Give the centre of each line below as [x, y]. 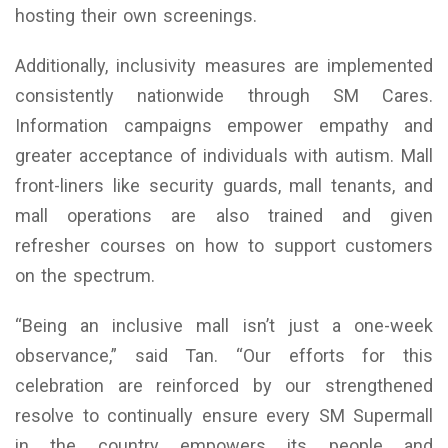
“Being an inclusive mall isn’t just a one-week [224, 326]
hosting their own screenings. [136, 16]
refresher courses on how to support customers [224, 246]
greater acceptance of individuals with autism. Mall [224, 156]
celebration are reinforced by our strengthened [224, 386]
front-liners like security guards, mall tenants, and [224, 186]
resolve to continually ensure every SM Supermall [224, 416]
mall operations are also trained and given [224, 216]
